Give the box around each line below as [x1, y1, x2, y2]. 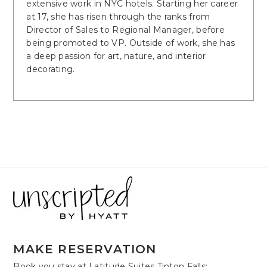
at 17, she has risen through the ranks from [26, 11, 210, 22]
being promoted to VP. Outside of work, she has [26, 37, 235, 48]
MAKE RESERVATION [13, 241, 157, 256]
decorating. [26, 63, 75, 74]
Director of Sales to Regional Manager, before [26, 24, 225, 35]
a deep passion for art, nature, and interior [26, 50, 206, 61]
